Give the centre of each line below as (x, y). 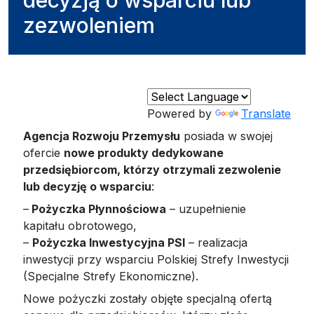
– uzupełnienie (206, 209)
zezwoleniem (89, 25)
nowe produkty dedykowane (144, 152)
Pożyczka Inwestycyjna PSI (109, 242)
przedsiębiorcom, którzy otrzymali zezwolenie (152, 169)
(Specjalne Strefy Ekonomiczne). (111, 276)
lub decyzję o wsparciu (88, 186)
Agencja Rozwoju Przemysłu (102, 136)
